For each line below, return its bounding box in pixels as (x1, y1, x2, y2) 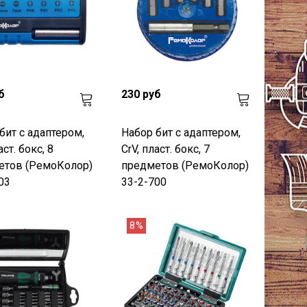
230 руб (121, 87, 162, 101)
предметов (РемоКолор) (121, 158, 249, 172)
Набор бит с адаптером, (121, 125, 241, 139)
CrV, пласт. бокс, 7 (121, 142, 210, 156)
